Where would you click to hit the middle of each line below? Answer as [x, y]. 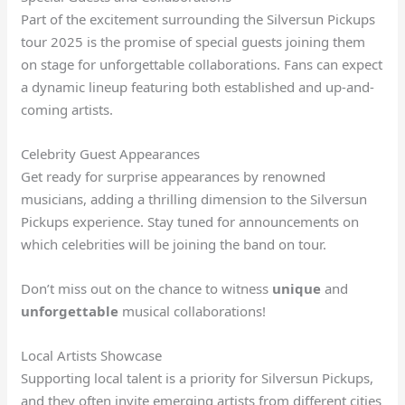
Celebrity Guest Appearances [111, 154]
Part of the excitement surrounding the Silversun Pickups [198, 19]
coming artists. [67, 110]
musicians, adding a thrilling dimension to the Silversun [194, 199]
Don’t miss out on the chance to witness [147, 289]
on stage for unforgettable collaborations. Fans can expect [202, 65]
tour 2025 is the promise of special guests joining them [193, 42]
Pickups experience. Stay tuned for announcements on [190, 222]
